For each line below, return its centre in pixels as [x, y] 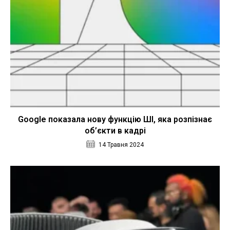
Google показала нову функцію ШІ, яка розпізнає [115, 120]
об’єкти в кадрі [115, 131]
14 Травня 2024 [121, 145]
